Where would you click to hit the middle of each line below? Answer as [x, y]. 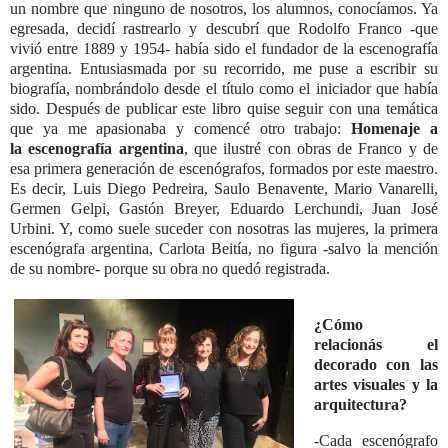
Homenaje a [395, 129]
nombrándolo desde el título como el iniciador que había [257, 89]
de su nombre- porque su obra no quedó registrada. [170, 269]
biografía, [40, 89]
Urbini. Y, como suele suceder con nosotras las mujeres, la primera [224, 229]
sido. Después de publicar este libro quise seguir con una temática [224, 109]
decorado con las [375, 365]
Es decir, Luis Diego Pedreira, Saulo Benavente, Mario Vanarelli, [224, 189]
